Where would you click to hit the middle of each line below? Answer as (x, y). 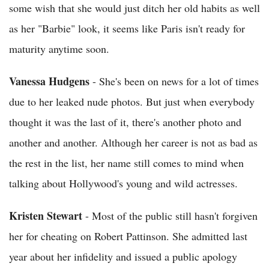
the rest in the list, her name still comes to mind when (126, 163)
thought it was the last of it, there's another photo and (125, 122)
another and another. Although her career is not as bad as (133, 142)
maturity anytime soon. (59, 49)
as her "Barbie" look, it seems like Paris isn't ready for (127, 28)
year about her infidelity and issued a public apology (123, 256)
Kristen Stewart (46, 216)
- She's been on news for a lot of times (174, 81)
